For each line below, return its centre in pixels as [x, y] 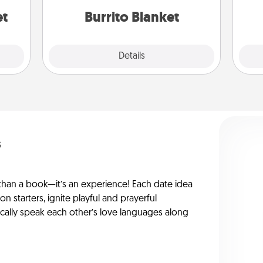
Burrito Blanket [131, 17]
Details [131, 56]
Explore [90, 56]
